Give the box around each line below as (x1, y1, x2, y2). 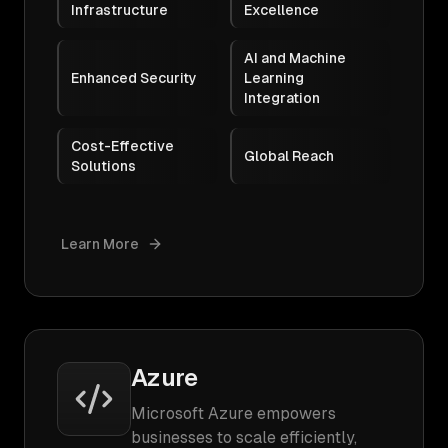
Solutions (71, 158, 136, 174)
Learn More (61, 236, 139, 252)
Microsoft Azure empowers (131, 404, 336, 423)
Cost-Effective (71, 138, 174, 154)
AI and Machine (244, 50, 346, 66)
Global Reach (244, 148, 334, 164)
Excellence (244, 2, 319, 18)
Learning (244, 70, 304, 86)
